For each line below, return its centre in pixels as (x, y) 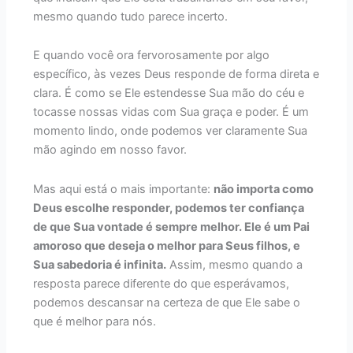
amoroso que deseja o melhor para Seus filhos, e (167, 245)
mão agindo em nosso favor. (110, 150)
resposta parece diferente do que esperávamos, (162, 283)
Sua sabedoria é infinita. (100, 264)
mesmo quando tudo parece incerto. (131, 16)
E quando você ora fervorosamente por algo (152, 56)
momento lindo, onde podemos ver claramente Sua (171, 131)
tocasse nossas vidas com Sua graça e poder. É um (171, 112)
